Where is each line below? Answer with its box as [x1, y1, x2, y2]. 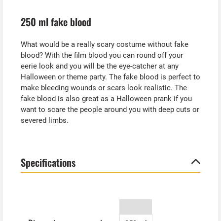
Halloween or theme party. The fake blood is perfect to [20, 72, 200, 81]
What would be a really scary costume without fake [20, 39, 188, 49]
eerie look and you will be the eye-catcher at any [20, 61, 179, 71]
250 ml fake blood [20, 14, 91, 30]
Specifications [20, 154, 75, 170]
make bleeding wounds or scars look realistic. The [20, 83, 187, 92]
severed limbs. [20, 115, 69, 125]
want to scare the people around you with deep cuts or [20, 105, 199, 114]
